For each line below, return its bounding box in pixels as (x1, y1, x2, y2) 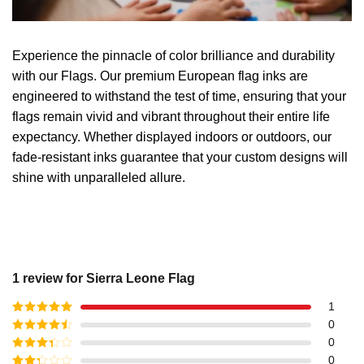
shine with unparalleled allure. (12, 171, 185, 185)
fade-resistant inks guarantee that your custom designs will (12, 150, 348, 165)
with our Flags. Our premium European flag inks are (12, 69, 308, 84)
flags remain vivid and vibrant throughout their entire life (12, 110, 330, 124)
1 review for (12, 271, 86, 286)
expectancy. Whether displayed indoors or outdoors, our (12, 130, 331, 145)
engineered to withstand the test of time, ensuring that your (12, 89, 346, 104)
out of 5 (12, 347, 54, 359)
